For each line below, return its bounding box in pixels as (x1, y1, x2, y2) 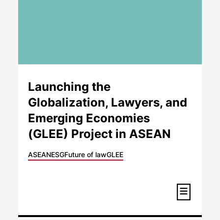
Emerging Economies (28, 110, 150, 125)
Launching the (28, 79, 111, 94)
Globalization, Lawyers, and (28, 95, 188, 110)
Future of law (64, 150, 107, 159)
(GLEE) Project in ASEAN (28, 126, 171, 141)
